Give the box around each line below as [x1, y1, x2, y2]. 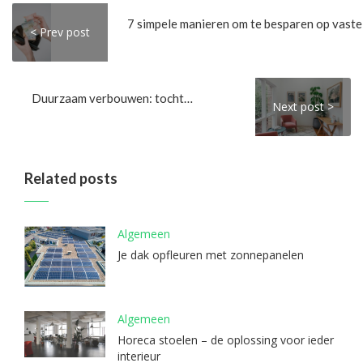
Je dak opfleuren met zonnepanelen [117, 247, 304, 263]
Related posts [24, 169, 117, 188]
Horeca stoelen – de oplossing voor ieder [117, 332, 334, 348]
